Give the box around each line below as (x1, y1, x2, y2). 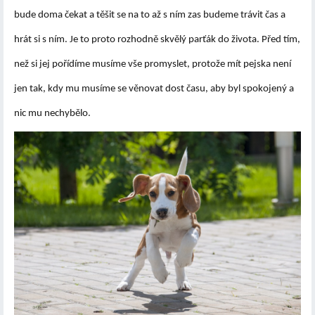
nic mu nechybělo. (14, 108, 91, 119)
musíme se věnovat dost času (82, 83, 205, 94)
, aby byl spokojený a (205, 83, 294, 94)
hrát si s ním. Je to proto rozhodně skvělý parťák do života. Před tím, (14, 34, 300, 45)
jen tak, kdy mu (14, 83, 82, 94)
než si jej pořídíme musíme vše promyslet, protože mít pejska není (14, 58, 291, 70)
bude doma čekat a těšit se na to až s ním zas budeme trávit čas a (14, 9, 285, 20)
